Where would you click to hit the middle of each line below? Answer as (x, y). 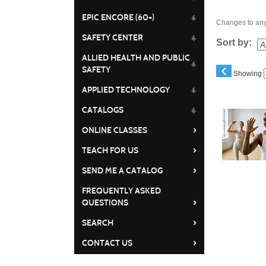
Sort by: (234, 42)
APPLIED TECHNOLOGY (126, 90)
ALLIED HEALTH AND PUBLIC (136, 58)
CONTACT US (107, 243)
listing (231, 119)
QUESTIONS (105, 203)
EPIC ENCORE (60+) (118, 18)
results (232, 135)
